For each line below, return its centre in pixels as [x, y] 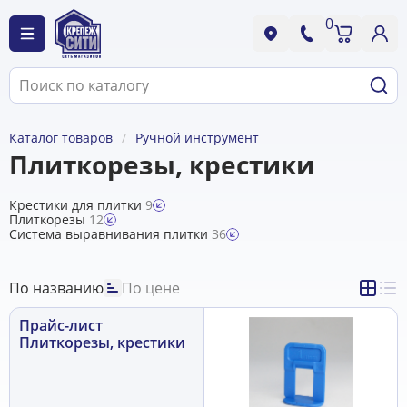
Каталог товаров [61, 138]
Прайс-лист [61, 325]
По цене [151, 288]
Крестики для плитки [77, 205]
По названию [56, 288]
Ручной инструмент [197, 138]
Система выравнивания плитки [110, 234]
